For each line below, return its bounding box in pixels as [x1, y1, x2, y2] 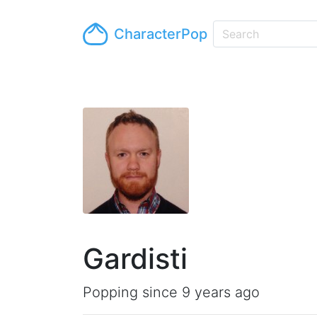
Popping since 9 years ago [83, 284, 260, 301]
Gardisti [83, 241, 188, 276]
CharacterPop [114, 25, 208, 42]
